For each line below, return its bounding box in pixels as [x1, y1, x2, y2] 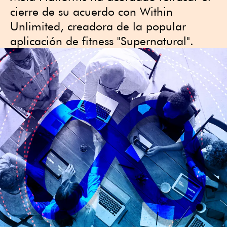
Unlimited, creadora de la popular [10, 19, 186, 33]
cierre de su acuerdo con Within [10, 5, 173, 18]
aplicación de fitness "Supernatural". [10, 34, 194, 48]
